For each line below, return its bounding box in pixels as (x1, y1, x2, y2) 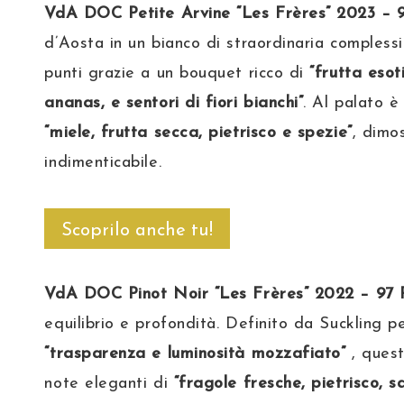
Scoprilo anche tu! (61, 221, 214, 240)
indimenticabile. (44, 154, 162, 172)
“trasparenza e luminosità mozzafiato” (44, 345, 346, 363)
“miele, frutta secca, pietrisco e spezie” (44, 124, 353, 142)
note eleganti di (44, 375, 174, 393)
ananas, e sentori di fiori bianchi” (44, 95, 304, 113)
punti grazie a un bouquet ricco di (44, 65, 310, 83)
